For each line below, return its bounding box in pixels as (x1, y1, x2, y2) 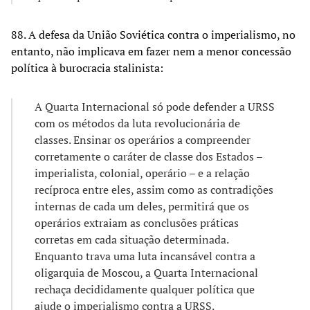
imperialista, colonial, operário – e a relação (35, 165, 250, 181)
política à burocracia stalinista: (11, 60, 163, 75)
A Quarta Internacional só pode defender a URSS (35, 98, 275, 114)
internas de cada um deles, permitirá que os (35, 198, 249, 214)
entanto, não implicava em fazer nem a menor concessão (11, 43, 291, 59)
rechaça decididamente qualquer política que (35, 281, 255, 297)
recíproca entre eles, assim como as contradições (35, 181, 273, 197)
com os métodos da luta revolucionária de (35, 115, 240, 131)
